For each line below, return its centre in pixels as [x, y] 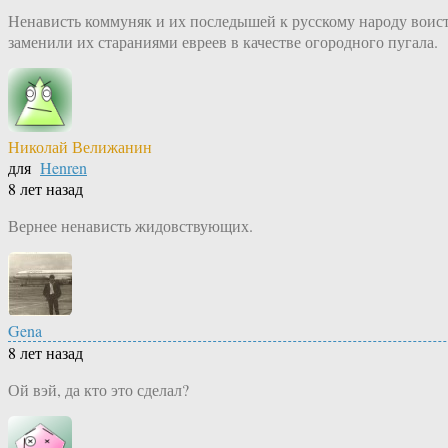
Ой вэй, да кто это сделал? [98, 390]
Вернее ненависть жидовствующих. [130, 226]
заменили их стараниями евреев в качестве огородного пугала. [223, 42]
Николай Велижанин [80, 147]
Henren [63, 168]
